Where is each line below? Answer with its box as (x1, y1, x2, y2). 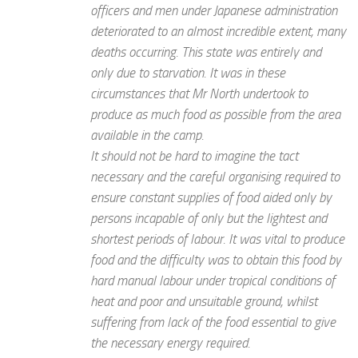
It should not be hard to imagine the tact (90, 148, 298, 165)
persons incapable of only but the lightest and (90, 210, 327, 227)
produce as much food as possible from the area (90, 106, 340, 123)
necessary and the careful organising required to (90, 169, 340, 185)
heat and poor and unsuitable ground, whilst (90, 293, 317, 310)
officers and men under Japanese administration (90, 2, 337, 19)
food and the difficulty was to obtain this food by (90, 252, 341, 268)
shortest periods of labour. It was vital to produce (90, 231, 344, 248)
